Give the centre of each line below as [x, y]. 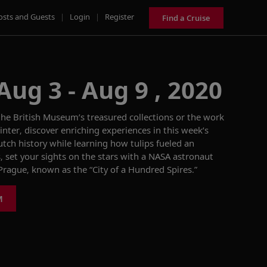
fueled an [175, 143]
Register [119, 16]
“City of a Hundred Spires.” [143, 169]
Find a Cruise [186, 18]
